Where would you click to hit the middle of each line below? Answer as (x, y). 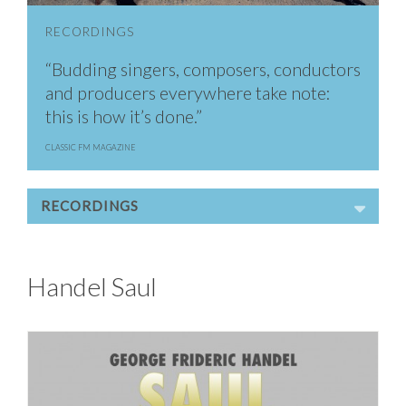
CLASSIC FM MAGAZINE (90, 148)
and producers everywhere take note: (188, 93)
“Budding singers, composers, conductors (203, 70)
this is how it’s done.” (124, 117)
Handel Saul (92, 287)
